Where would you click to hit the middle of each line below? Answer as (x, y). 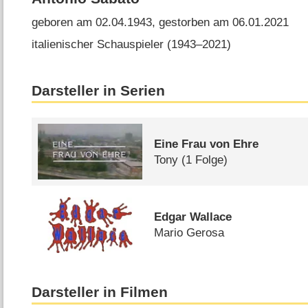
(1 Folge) (205, 159)
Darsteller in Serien (99, 91)
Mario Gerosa (189, 233)
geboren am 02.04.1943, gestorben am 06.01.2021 (161, 23)
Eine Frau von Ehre (207, 144)
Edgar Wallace (193, 217)
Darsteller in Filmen (100, 292)
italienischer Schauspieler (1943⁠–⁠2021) (132, 44)
